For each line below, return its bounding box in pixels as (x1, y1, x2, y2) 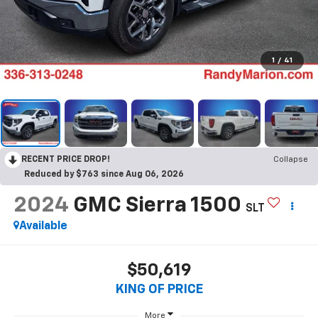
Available (18, 220, 67, 232)
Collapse (273, 155, 308, 165)
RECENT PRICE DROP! (21, 155, 110, 165)
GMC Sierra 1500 (72, 194, 241, 216)
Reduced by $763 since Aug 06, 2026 (24, 170, 184, 180)
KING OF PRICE (115, 283, 203, 297)
